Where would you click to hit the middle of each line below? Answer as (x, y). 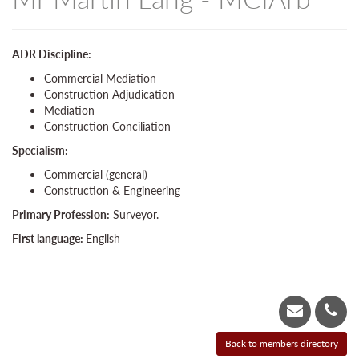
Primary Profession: (61, 214)
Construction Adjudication (109, 94)
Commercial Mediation (100, 78)
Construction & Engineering (112, 190)
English (103, 238)
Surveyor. (134, 214)
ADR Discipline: (52, 54)
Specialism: (40, 150)
